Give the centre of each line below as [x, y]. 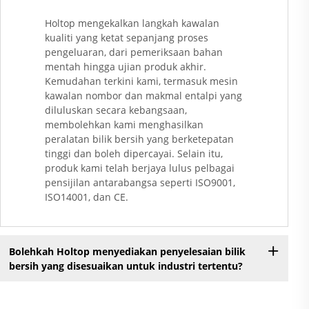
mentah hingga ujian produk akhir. [126, 67]
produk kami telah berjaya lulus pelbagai [140, 168]
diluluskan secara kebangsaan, [116, 110]
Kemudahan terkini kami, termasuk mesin [141, 81]
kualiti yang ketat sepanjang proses [127, 38]
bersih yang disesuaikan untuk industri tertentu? [126, 266]
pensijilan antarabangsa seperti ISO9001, [140, 183]
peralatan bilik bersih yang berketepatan [139, 139]
